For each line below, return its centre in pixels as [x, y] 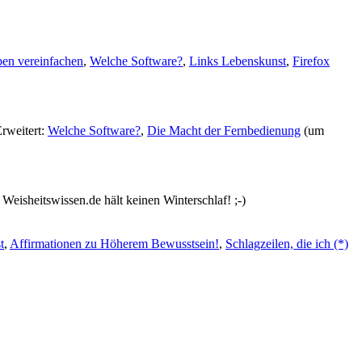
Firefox [311, 61]
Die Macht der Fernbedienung [224, 130]
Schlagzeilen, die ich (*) [287, 243]
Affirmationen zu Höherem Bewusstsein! [114, 243]
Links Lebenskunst [238, 61]
